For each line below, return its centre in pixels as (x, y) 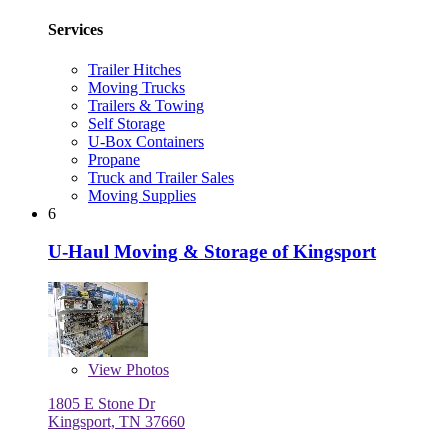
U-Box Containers (146, 141)
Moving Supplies (142, 195)
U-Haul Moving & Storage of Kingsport (212, 252)
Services (75, 30)
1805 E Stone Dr (101, 404)
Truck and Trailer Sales (161, 177)
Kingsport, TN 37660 (116, 422)
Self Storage (126, 123)
